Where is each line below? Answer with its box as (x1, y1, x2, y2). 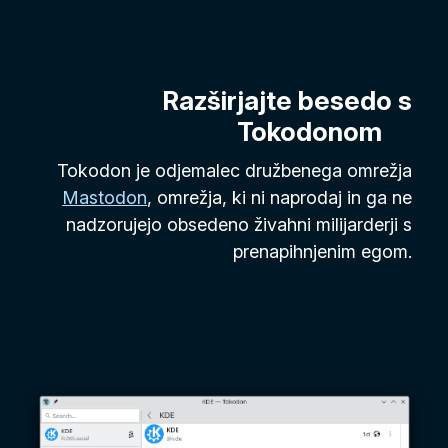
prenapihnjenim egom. (233, 241, 413, 263)
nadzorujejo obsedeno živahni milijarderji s (66, 214, 413, 236)
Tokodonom (237, 115, 383, 147)
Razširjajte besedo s (162, 84, 413, 116)
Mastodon (62, 187, 148, 209)
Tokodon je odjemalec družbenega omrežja (57, 160, 413, 182)
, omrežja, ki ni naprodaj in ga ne (147, 187, 413, 209)
